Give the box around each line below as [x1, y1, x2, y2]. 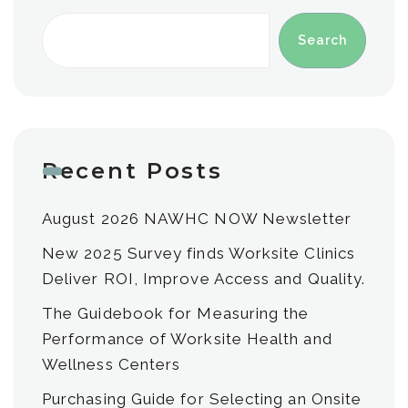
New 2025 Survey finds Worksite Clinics [42, 244, 356, 262]
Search [297, 33, 347, 47]
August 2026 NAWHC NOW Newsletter [42, 209, 352, 228]
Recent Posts [42, 158, 223, 184]
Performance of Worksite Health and [42, 330, 332, 348]
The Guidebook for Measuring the [42, 304, 310, 322]
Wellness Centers [42, 355, 181, 373]
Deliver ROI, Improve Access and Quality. [42, 270, 366, 288]
